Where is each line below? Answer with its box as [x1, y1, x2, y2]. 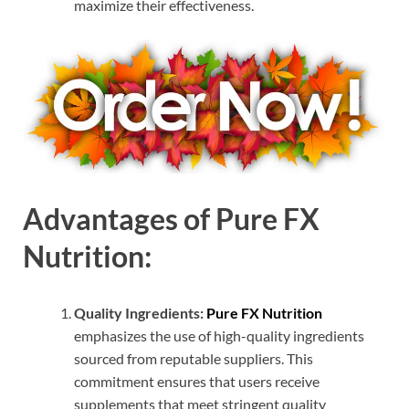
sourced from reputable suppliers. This [74, 350, 313, 367]
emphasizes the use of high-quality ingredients [74, 327, 364, 344]
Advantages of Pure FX [23, 201, 320, 237]
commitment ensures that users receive [74, 372, 320, 390]
